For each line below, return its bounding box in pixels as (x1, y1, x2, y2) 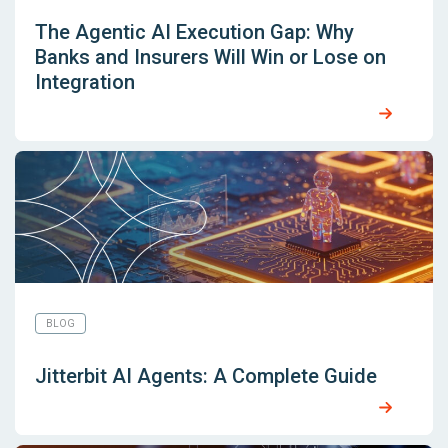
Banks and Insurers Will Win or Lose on (35, 45, 386, 70)
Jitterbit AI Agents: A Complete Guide (35, 364, 377, 389)
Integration (35, 70, 135, 95)
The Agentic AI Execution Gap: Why (35, 20, 354, 45)
